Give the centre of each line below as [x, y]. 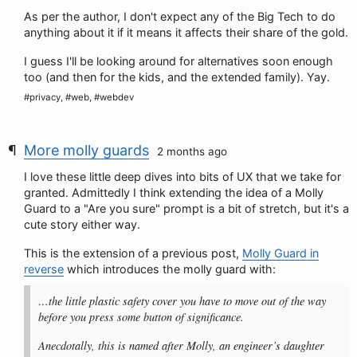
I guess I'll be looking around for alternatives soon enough [178, 61]
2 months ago [192, 151]
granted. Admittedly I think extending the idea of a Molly [174, 192]
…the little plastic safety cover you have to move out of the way [182, 301]
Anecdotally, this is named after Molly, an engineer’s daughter [181, 345]
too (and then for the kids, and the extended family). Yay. [177, 77]
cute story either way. [82, 224]
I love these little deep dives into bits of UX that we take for [182, 177]
